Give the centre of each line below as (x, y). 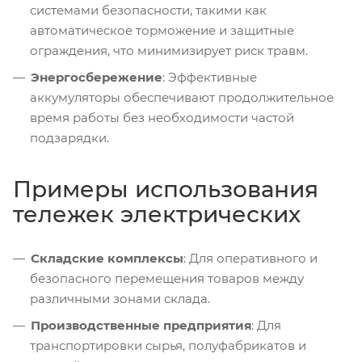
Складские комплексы (107, 259)
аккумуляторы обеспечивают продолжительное (182, 98)
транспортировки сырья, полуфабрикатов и (168, 346)
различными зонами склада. (120, 299)
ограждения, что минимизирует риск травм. (169, 51)
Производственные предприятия (141, 326)
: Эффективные (210, 78)
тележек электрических (157, 215)
